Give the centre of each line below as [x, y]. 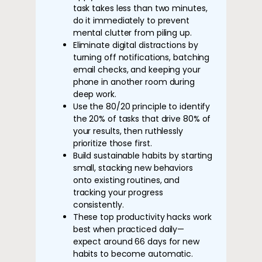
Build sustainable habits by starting [143, 156]
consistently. [98, 205]
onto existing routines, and [126, 180]
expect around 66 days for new [136, 242]
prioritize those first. [112, 144]
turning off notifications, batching [141, 58]
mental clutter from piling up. [132, 33]
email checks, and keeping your [137, 70]
